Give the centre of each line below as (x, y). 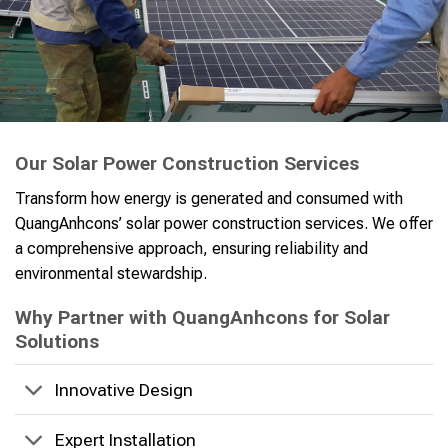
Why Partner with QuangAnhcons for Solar (202, 318)
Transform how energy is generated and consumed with (209, 198)
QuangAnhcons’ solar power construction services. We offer (224, 223)
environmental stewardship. (111, 273)
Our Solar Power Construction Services (187, 163)
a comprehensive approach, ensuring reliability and (191, 248)
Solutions (57, 342)
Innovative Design (124, 389)
